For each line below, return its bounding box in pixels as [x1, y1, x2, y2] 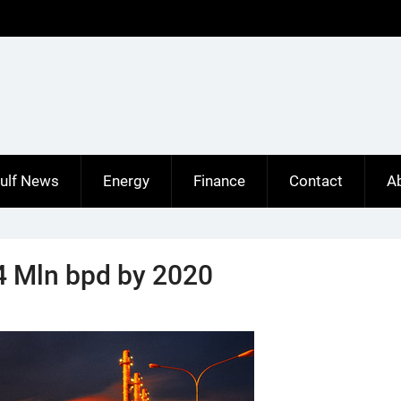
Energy [103, 172, 149, 190]
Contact [289, 172, 343, 190]
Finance [193, 172, 245, 190]
